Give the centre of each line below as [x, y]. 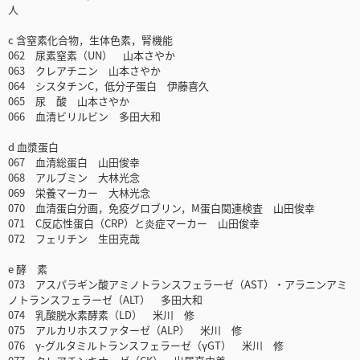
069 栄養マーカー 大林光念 [79, 193]
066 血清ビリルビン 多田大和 [84, 117]
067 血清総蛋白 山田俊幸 [74, 162]
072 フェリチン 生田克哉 [74, 239]
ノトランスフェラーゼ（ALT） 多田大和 [105, 300]
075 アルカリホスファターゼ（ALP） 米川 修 [125, 330]
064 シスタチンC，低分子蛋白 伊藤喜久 [108, 86]
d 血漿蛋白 [33, 147]
